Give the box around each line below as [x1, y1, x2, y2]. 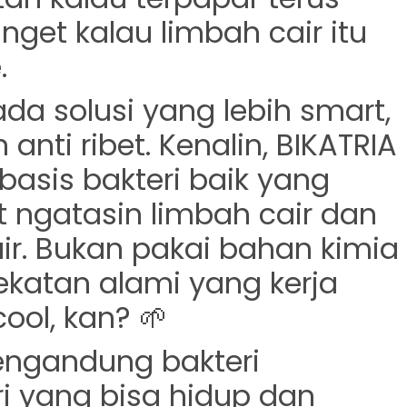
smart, [300, 90, 391, 131]
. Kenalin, [145, 124, 276, 165]
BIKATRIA [276, 124, 397, 165]
